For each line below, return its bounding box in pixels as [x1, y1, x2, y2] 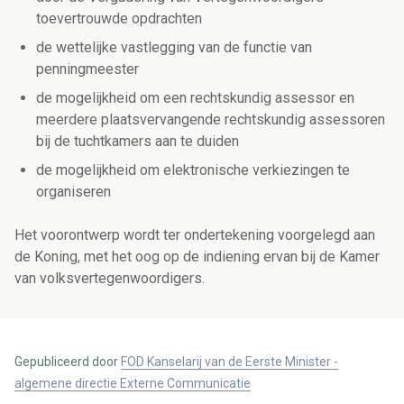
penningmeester [36, 60, 139, 78]
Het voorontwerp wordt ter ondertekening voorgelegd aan [14, 226, 375, 244]
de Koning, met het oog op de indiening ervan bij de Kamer [14, 248, 380, 266]
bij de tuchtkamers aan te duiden [36, 133, 239, 151]
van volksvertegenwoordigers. [14, 270, 205, 288]
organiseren [36, 183, 111, 201]
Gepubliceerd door [14, 354, 121, 370]
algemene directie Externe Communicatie [14, 376, 251, 391]
